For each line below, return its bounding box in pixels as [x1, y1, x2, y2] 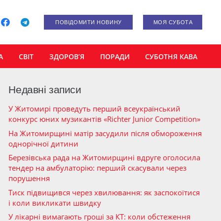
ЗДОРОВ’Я [49, 51, 84, 61]
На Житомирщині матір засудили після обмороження [8, 128, 202, 138]
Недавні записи [8, 84, 81, 95]
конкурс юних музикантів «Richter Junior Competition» [8, 114, 201, 124]
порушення [8, 173, 50, 183]
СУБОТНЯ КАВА [145, 51, 198, 61]
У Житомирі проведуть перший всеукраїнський [8, 104, 181, 113]
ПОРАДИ [100, 51, 130, 61]
